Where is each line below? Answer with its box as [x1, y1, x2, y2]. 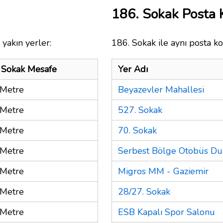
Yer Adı [118, 63, 148, 75]
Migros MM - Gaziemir [118, 165, 209, 177]
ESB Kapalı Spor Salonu [118, 206, 215, 218]
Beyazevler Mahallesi [118, 83, 204, 96]
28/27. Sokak [118, 185, 170, 198]
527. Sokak [118, 104, 162, 116]
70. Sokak [118, 124, 157, 136]
